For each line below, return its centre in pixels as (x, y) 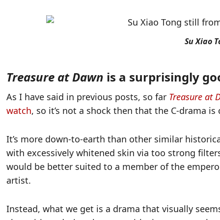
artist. (19, 180)
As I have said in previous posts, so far (88, 97)
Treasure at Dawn (55, 77)
